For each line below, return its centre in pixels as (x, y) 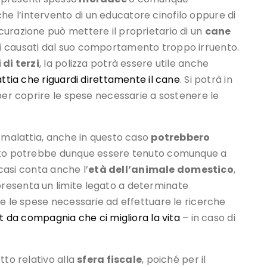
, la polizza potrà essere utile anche (124, 64)
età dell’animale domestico (161, 170)
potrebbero (181, 138)
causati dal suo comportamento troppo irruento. (120, 48)
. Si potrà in (206, 80)
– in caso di (207, 218)
